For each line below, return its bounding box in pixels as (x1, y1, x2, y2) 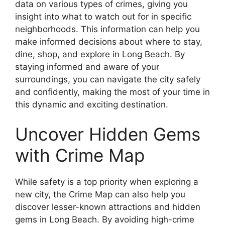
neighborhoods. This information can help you (15, 24, 200, 34)
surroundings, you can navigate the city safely (15, 74, 200, 84)
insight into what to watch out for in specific (15, 11, 191, 22)
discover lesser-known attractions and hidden (15, 202, 200, 212)
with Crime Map (15, 145, 145, 166)
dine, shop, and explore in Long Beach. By (15, 49, 185, 59)
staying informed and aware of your (15, 61, 159, 72)
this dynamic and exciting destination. (15, 99, 168, 109)
